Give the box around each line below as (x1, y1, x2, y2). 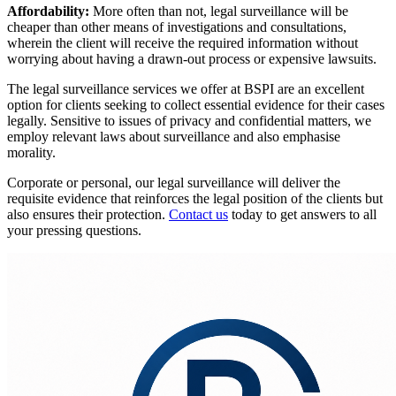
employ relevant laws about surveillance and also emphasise (7, 129, 340, 145)
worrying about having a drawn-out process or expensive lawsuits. (7, 51, 377, 67)
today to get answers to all (228, 207, 377, 223)
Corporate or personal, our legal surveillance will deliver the (7, 175, 340, 191)
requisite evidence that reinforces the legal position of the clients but (7, 191, 383, 207)
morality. (7, 145, 59, 161)
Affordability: (7, 4, 93, 19)
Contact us (169, 207, 228, 223)
